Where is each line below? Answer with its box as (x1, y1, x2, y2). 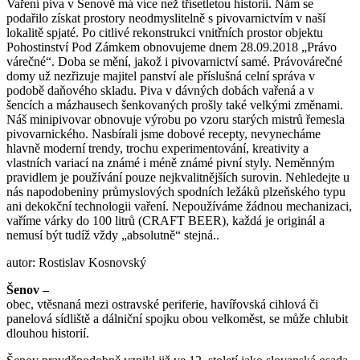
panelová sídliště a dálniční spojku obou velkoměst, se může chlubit (6, 311, 348, 325)
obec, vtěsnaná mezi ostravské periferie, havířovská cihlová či (6, 297, 318, 311)
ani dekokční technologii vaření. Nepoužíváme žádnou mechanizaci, (6, 198, 352, 213)
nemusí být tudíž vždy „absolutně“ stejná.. (6, 227, 219, 242)
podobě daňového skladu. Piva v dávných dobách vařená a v (6, 83, 314, 97)
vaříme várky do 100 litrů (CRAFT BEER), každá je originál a (6, 213, 325, 227)
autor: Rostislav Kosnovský (6, 255, 146, 269)
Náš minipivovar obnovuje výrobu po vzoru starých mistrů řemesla (6, 112, 345, 126)
